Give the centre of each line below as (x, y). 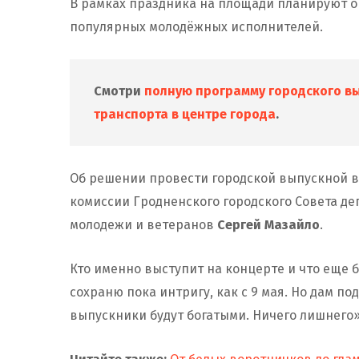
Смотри (119, 91)
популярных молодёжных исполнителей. (196, 26)
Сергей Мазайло (268, 224)
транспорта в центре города (185, 114)
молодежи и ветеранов (143, 224)
